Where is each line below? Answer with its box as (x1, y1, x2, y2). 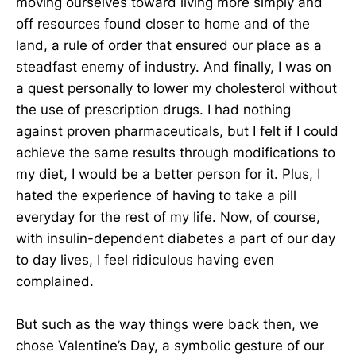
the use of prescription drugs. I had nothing (16, 102, 291, 118)
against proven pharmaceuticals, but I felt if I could (16, 123, 339, 139)
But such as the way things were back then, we (16, 316, 319, 333)
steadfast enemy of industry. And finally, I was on (16, 59, 331, 75)
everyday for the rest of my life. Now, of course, (16, 209, 320, 225)
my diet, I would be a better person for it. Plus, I (16, 166, 320, 182)
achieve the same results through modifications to (16, 145, 335, 161)
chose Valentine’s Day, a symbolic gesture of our (16, 338, 324, 354)
